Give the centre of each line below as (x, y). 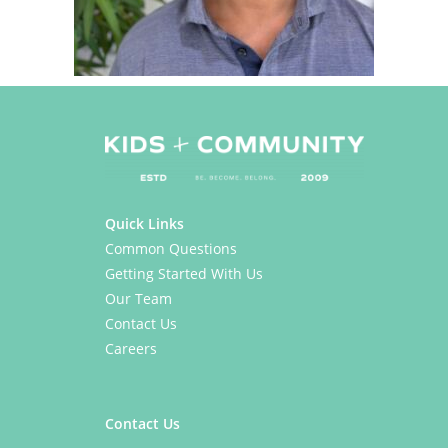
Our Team (138, 298)
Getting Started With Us (184, 273)
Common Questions (171, 248)
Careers (131, 348)
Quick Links (144, 223)
